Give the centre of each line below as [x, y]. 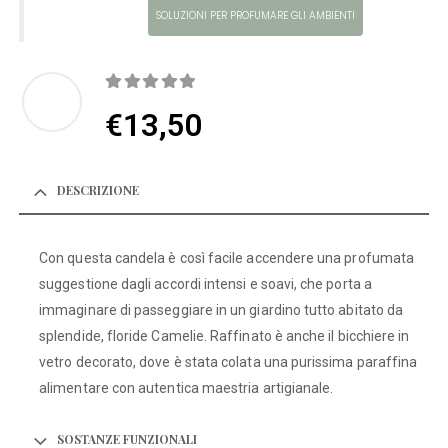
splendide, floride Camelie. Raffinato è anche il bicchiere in [224, 336]
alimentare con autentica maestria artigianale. [186, 388]
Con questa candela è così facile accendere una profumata [227, 258]
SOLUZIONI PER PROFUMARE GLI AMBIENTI [255, 15]
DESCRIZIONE [98, 190]
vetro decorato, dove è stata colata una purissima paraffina [228, 362]
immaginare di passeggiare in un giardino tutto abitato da [221, 310]
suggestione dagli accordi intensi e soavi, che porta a [205, 284]
